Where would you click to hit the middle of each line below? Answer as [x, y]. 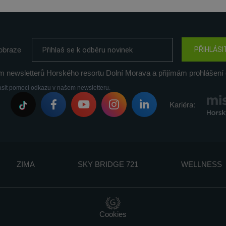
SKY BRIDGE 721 [108, 164]
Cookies [113, 214]
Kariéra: [182, 104]
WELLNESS [201, 164]
